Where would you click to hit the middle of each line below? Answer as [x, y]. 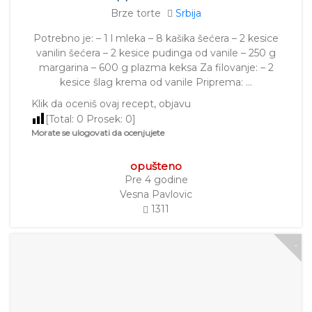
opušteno [156, 166]
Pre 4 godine [156, 180]
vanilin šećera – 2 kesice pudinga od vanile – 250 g [156, 53]
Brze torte [136, 14]
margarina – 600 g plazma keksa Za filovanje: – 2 [156, 68]
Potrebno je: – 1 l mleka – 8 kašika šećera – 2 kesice [156, 39]
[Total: [61, 119]
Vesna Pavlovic [156, 195]
